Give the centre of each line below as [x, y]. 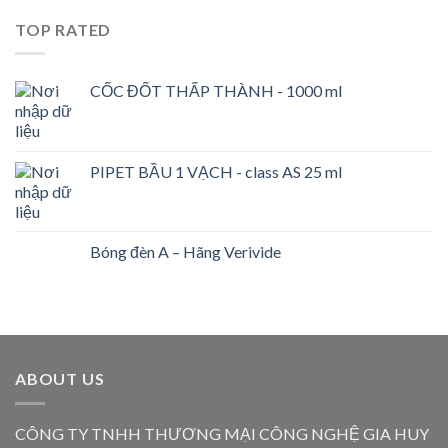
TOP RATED [63, 29]
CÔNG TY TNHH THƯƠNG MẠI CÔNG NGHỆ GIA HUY [222, 433]
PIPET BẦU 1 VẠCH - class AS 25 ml [216, 172]
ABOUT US [60, 379]
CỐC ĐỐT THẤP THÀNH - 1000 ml [216, 91]
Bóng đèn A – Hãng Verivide [185, 252]
